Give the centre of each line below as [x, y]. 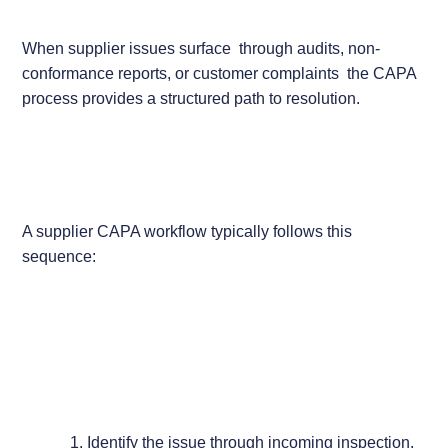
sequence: [59, 255]
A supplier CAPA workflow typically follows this [187, 230]
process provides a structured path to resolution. [191, 97]
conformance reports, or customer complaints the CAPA [219, 72]
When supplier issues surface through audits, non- [201, 47]
